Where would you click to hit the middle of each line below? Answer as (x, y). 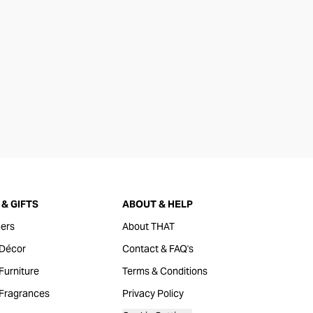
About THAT (148, 226)
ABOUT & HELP (157, 204)
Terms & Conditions (165, 271)
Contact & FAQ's (158, 249)
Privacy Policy (153, 293)
